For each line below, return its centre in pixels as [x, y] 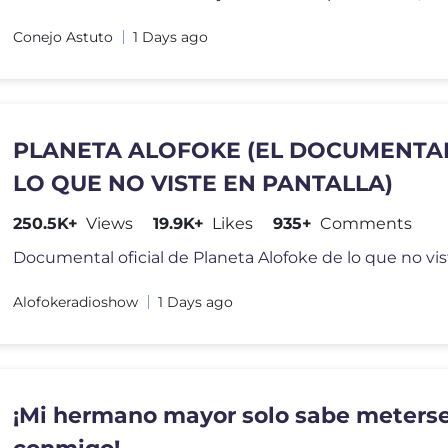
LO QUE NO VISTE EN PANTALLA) [203, 183]
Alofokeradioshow [76, 302]
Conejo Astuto [63, 37]
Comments [366, 223]
